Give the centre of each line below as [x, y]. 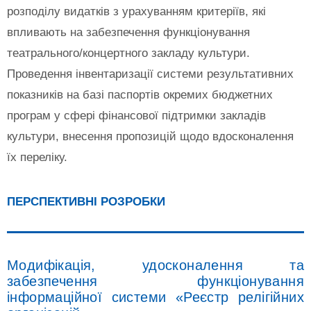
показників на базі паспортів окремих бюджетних [140, 94]
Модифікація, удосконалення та [155, 265]
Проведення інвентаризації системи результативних [150, 74]
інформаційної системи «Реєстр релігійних [155, 297]
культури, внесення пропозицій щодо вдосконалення [150, 136]
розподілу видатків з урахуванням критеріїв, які [136, 11]
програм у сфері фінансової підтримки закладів [136, 115]
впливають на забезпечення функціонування [128, 32]
